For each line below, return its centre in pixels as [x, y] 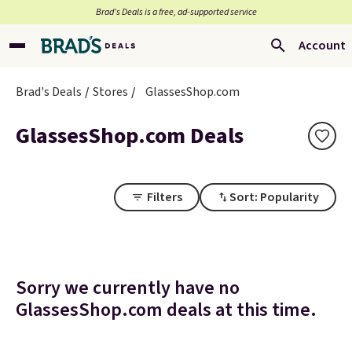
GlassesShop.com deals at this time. [166, 310]
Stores [110, 92]
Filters [165, 197]
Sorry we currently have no [128, 288]
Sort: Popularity [274, 197]
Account [322, 46]
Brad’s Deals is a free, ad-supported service [176, 12]
